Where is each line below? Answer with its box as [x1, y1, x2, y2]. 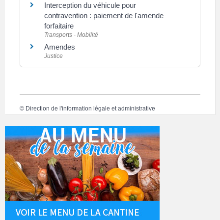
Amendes [44, 43, 75, 52]
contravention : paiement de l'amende [44, 11, 164, 20]
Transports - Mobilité [44, 31, 98, 39]
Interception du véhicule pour [44, 1, 136, 10]
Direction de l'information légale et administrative [26, 105, 155, 112]
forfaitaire [44, 22, 74, 30]
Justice [44, 53, 63, 60]
